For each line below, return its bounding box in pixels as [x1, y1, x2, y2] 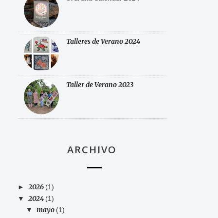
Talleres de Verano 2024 [66, 37, 140, 46]
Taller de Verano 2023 [66, 80, 133, 90]
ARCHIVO [67, 143, 117, 157]
